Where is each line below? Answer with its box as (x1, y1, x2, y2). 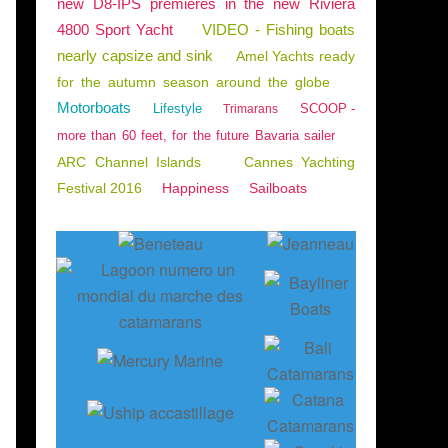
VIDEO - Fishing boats (202, 21, 356, 38)
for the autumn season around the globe (57, 74, 330, 90)
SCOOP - (299, 101, 355, 116)
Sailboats (249, 180, 307, 196)
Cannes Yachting (243, 154, 355, 170)
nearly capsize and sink (57, 47, 213, 64)
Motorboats (57, 99, 131, 116)
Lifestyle (152, 101, 202, 116)
